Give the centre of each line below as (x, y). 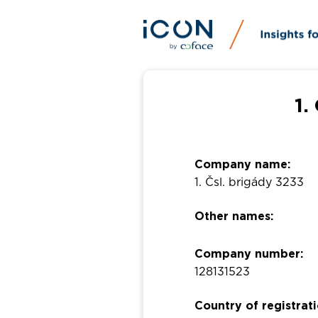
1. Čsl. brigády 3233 (250, 183)
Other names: (234, 217)
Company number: (249, 254)
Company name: (243, 165)
